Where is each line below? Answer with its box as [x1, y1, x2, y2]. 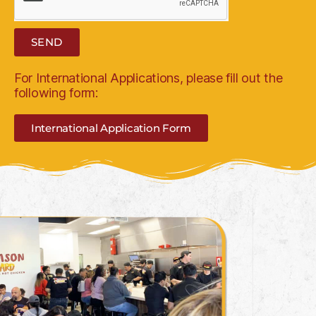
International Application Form [31, 121, 191, 135]
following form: [14, 85, 98, 100]
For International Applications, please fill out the [14, 70, 283, 85]
